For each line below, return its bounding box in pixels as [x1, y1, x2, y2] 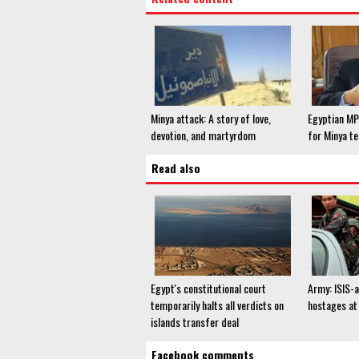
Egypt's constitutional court [151, 280, 266, 297]
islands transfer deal [151, 313, 239, 331]
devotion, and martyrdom [151, 127, 256, 144]
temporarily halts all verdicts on [151, 296, 284, 314]
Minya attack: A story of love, [151, 110, 271, 127]
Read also [151, 159, 200, 177]
